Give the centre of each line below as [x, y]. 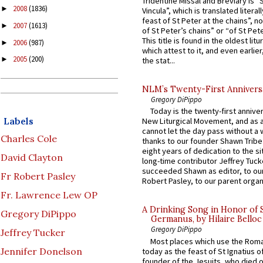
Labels [18, 121]
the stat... [159, 60]
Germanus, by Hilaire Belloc [206, 219]
